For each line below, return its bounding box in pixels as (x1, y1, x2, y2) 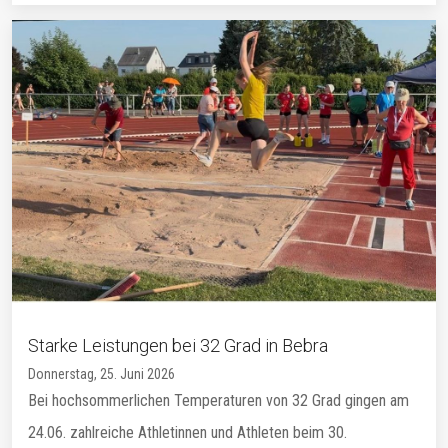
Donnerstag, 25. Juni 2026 (28, 366, 175, 383)
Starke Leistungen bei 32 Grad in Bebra (28, 335, 328, 357)
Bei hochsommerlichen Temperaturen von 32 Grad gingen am (28, 391, 409, 411)
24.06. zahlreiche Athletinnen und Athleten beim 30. (28, 423, 347, 443)
